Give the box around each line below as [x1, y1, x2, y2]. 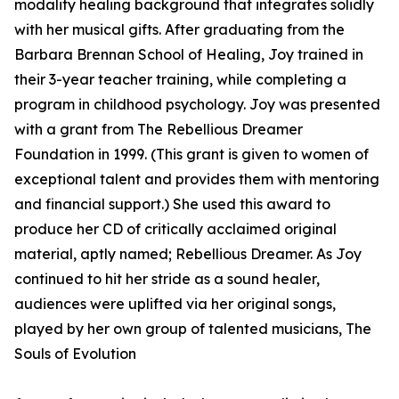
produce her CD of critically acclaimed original [14, 220, 337, 239]
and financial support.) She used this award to [14, 195, 330, 214]
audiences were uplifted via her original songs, [14, 295, 336, 313]
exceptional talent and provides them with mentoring [14, 170, 379, 189]
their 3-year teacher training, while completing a [14, 70, 346, 89]
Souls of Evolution [14, 345, 136, 363]
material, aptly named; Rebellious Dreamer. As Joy [14, 245, 362, 264]
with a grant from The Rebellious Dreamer [14, 120, 303, 139]
